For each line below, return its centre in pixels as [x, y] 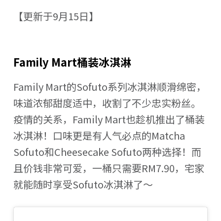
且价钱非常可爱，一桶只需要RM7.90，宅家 [109, 168]
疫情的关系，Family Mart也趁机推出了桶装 [109, 119]
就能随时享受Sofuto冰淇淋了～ [83, 184]
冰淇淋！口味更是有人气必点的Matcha [99, 135]
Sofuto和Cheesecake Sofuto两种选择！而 [107, 151]
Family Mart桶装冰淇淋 [72, 62]
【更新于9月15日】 [56, 16]
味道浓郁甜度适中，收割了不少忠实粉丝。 [107, 103]
